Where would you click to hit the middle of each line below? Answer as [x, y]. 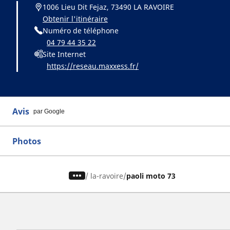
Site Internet [64, 54]
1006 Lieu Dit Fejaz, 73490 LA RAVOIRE [108, 7]
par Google [49, 111]
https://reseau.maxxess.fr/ [93, 66]
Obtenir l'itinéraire [75, 18]
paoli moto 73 [151, 176]
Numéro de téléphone [81, 30]
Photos [27, 141]
